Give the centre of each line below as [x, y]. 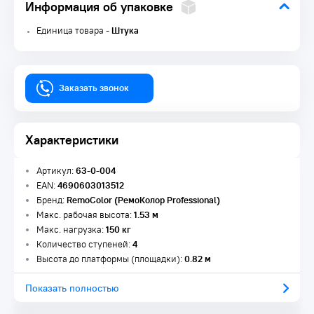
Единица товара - [74, 30]
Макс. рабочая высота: [85, 215]
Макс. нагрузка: [71, 230]
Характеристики [72, 140]
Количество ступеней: [84, 244]
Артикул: [56, 171]
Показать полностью [72, 288]
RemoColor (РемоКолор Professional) [143, 200]
